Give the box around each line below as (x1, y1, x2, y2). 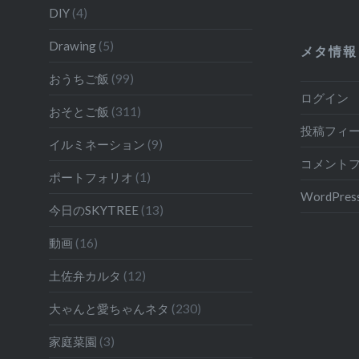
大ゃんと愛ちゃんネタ (48, 301, 169, 317)
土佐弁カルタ (48, 268, 121, 284)
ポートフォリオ (48, 170, 133, 185)
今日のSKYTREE (48, 203, 139, 218)
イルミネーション (48, 137, 145, 152)
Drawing (48, 38, 96, 54)
